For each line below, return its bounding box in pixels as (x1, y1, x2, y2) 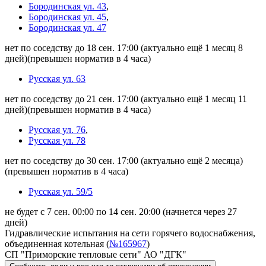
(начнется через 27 (163, 206, 237, 217)
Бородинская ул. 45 (28, 11, 106, 22)
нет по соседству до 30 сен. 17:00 (5, 155, 141, 166)
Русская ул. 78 (28, 135, 85, 145)
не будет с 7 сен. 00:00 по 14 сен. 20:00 (5, 206, 163, 217)
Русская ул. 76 (28, 124, 85, 135)
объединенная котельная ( (5, 238, 109, 249)
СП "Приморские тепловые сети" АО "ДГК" (5, 249, 186, 259)
